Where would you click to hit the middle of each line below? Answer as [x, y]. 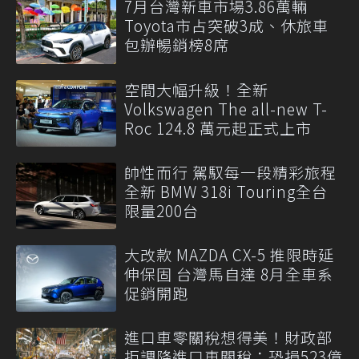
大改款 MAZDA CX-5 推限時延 [229, 255]
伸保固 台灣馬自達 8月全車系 [229, 274]
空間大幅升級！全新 [196, 89]
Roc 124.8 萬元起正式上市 [218, 127]
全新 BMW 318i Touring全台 [226, 191]
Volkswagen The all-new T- [226, 108]
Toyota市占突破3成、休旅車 [226, 26]
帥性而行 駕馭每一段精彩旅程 [230, 171]
